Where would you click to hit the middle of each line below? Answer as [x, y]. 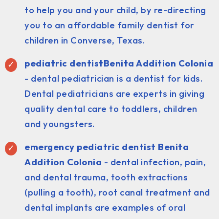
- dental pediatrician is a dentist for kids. [113, 78]
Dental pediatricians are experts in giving [114, 93]
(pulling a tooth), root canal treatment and [117, 192]
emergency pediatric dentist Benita [107, 147]
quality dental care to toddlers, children [111, 109]
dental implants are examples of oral [105, 207]
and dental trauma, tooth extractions [106, 177]
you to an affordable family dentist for [109, 25]
